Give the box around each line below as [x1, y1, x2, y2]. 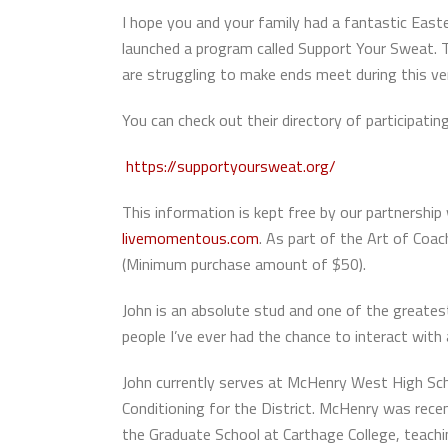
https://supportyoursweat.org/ [126, 154, 336, 178]
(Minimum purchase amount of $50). [122, 252, 366, 276]
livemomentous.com [122, 226, 259, 250]
